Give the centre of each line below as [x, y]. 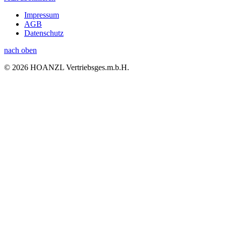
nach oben [20, 50]
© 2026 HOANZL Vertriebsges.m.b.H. [67, 67]
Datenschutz [44, 33]
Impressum [42, 15]
